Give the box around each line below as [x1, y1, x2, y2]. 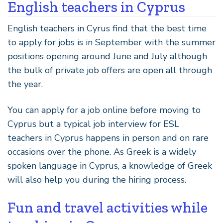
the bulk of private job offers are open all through [7, 64, 212, 77]
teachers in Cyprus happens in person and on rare [7, 132, 209, 144]
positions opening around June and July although [7, 50, 207, 63]
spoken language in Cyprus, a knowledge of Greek [7, 160, 212, 172]
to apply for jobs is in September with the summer [7, 36, 216, 49]
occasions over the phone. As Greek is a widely [7, 146, 196, 158]
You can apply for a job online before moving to [7, 104, 201, 116]
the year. [7, 78, 43, 91]
